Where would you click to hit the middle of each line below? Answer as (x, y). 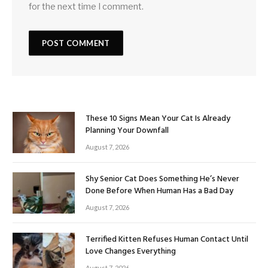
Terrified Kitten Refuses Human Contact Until (167, 240)
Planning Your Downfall (127, 130)
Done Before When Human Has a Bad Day (159, 191)
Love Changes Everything (131, 252)
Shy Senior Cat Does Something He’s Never (162, 179)
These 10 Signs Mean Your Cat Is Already (158, 118)
